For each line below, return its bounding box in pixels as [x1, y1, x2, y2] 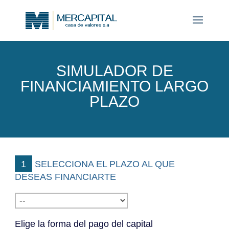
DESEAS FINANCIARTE [15, 172, 117, 182]
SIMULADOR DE [56, 62, 173, 79]
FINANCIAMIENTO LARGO [20, 78, 209, 95]
